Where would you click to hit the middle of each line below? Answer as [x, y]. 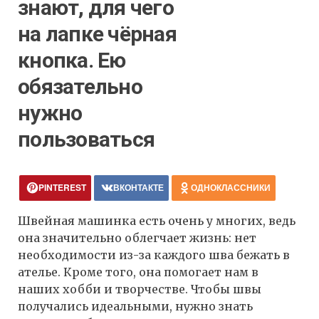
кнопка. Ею [72, 61]
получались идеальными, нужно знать [135, 307]
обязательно [80, 87]
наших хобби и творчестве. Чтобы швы [140, 289]
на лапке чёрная [97, 34]
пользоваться [86, 140]
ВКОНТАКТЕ [138, 188]
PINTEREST [62, 188]
